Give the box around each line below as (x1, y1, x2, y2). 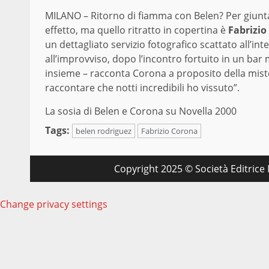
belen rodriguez (76, 125, 131, 137)
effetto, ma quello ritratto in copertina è (45, 23, 228, 37)
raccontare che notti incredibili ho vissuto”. (45, 81, 240, 95)
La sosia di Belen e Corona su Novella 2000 (45, 104, 237, 118)
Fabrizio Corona (141, 125, 198, 137)
